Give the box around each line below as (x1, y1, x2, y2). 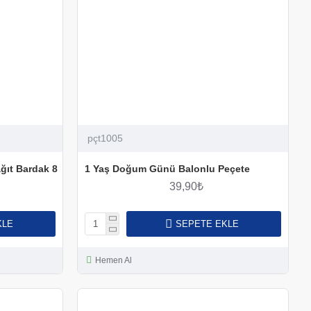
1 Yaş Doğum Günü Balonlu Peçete (84, 162, 250, 174)
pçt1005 (87, 132, 123, 144)
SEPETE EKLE (175, 218, 239, 229)
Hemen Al (94, 255, 132, 265)
